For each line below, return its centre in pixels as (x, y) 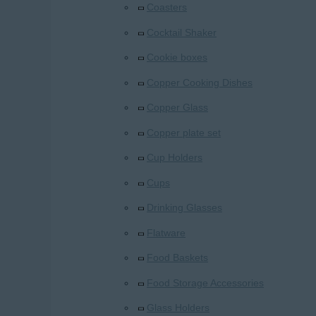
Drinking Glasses (184, 208)
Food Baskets (177, 258)
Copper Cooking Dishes (200, 82)
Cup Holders (175, 158)
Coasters (167, 7)
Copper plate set (184, 132)
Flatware (166, 232)
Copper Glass (177, 108)
